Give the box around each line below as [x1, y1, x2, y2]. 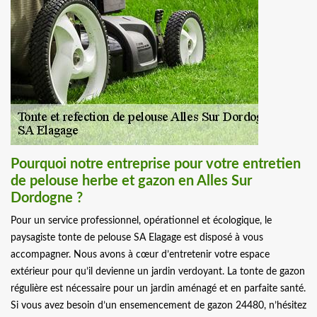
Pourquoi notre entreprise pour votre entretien [11, 157, 301, 172]
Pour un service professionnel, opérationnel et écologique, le [11, 216, 272, 226]
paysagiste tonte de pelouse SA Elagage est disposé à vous [11, 233, 263, 243]
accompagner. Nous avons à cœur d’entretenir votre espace [11, 250, 270, 260]
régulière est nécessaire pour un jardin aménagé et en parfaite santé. [11, 284, 306, 294]
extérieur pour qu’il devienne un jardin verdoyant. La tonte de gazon [11, 267, 305, 277]
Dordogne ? [11, 191, 83, 206]
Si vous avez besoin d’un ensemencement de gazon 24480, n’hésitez [11, 301, 306, 311]
